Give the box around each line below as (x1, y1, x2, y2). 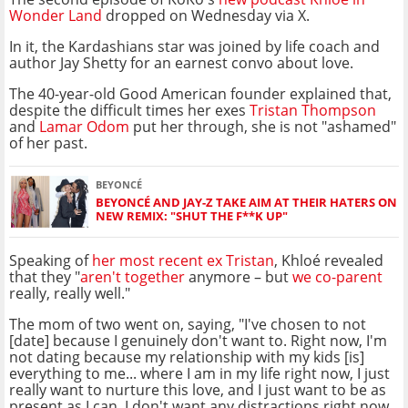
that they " (9, 266, 80, 287)
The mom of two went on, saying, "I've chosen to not (9, 313, 366, 334)
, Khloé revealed (274, 250, 383, 270)
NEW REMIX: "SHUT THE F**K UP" (96, 208, 288, 225)
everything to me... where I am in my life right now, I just (9, 362, 390, 383)
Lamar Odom (39, 116, 129, 137)
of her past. (9, 132, 87, 153)
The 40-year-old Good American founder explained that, (9, 83, 392, 104)
